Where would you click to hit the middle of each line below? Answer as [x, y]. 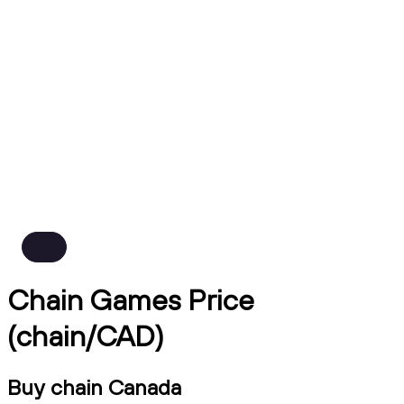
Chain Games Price [131, 300]
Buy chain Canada [94, 386]
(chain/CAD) [86, 336]
